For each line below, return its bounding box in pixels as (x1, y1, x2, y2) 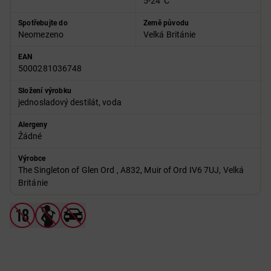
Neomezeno (18, 30, 64, 39)
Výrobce (18, 154, 46, 163)
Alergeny (18, 120, 48, 129)
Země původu (143, 19, 189, 27)
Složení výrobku (18, 87, 71, 95)
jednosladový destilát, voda (18, 97, 122, 107)
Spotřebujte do (18, 19, 68, 27)
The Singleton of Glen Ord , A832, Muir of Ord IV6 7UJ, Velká (18, 165, 244, 175)
